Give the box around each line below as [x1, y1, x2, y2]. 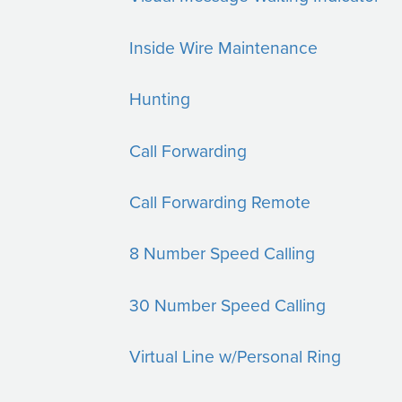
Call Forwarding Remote [129, 188, 311, 214]
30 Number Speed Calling [129, 292, 327, 317]
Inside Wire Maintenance [129, 34, 319, 59]
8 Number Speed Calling [129, 240, 316, 266]
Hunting [129, 86, 191, 111]
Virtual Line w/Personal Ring [129, 344, 342, 369]
